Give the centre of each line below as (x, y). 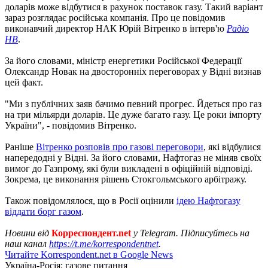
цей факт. (24, 82)
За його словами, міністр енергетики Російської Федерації (123, 60)
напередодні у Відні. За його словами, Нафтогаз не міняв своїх (133, 157)
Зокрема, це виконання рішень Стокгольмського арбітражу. (126, 179)
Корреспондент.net (91, 233)
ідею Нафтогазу (208, 200)
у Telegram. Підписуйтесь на (190, 233)
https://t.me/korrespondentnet (104, 243)
